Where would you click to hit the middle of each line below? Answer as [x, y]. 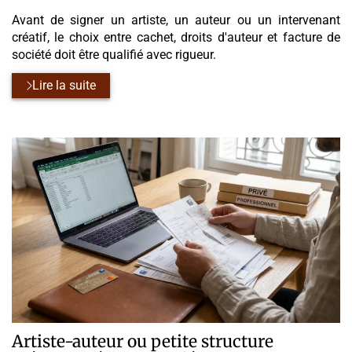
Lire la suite [64, 86]
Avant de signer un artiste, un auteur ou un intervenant [176, 20]
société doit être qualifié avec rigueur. [114, 54]
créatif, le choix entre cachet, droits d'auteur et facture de [176, 37]
